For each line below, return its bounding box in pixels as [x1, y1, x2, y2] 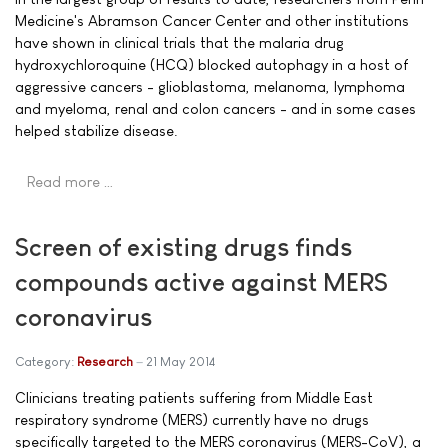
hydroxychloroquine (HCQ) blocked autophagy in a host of [15, 56, 408, 73]
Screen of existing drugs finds [15, 232, 352, 261]
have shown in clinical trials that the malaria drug [15, 34, 344, 51]
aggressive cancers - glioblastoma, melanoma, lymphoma [15, 78, 405, 95]
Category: [15, 353, 77, 369]
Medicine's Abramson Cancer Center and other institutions [15, 12, 409, 29]
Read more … [27, 173, 114, 191]
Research [77, 353, 133, 369]
